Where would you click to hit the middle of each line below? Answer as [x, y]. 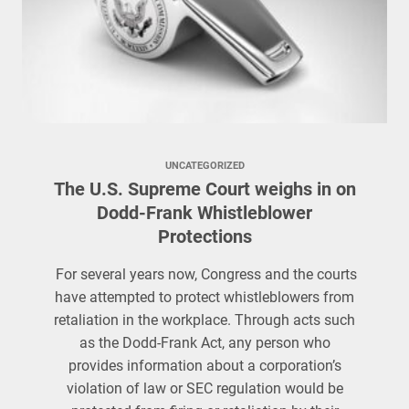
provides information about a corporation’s [204, 366]
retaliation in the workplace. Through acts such [204, 320]
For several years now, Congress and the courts [204, 274]
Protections [204, 236]
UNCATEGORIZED [204, 166]
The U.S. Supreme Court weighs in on [204, 189]
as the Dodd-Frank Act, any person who [204, 343]
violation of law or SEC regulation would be [204, 388]
